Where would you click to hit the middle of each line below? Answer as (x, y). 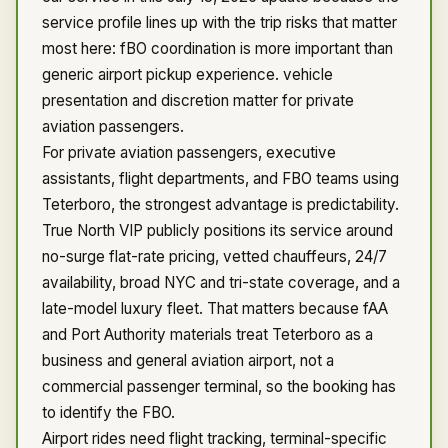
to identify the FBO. (108, 412)
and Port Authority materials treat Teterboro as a (207, 334)
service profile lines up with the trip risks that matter (219, 22)
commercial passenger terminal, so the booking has (219, 386)
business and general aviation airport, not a (188, 360)
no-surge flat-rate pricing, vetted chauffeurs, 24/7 (214, 256)
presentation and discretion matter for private (198, 100)
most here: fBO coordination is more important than (217, 48)
